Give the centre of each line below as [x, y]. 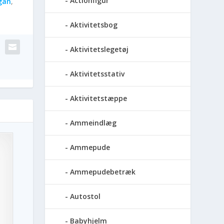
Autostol [85, 196]
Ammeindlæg [93, 123]
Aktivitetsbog [94, 25]
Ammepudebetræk [103, 172]
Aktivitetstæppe [99, 98]
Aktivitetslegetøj [99, 49]
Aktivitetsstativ [97, 74]
